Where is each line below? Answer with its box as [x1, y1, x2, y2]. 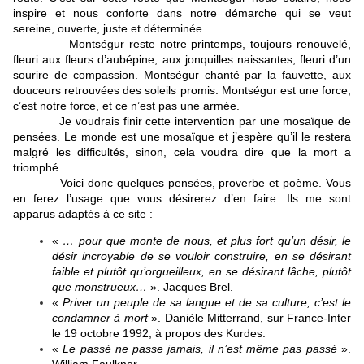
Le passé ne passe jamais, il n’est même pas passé [63, 342, 337, 356]
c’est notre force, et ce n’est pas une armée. [13, 99, 240, 113]
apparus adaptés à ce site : [13, 207, 153, 221]
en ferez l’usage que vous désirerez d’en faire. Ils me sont [13, 192, 351, 206]
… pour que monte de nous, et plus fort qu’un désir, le [63, 234, 351, 248]
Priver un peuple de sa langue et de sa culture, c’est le [63, 296, 351, 310]
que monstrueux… [52, 280, 147, 294]
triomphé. [13, 161, 62, 175]
